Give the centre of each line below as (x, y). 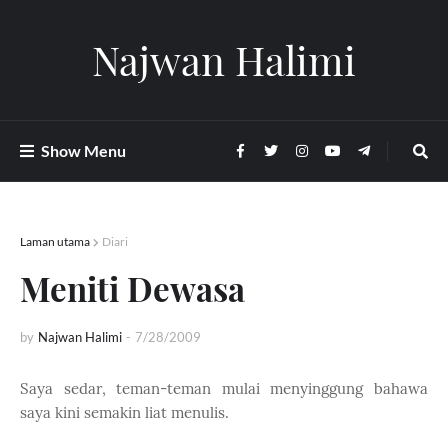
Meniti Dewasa (132, 288)
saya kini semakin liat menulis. (124, 412)
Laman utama (55, 241)
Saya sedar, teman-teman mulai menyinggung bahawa (224, 388)
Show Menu (83, 150)
